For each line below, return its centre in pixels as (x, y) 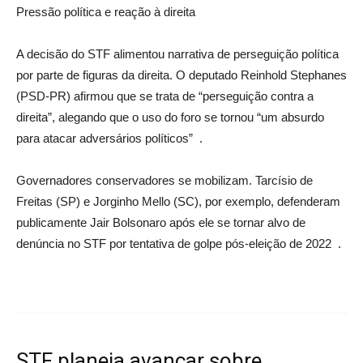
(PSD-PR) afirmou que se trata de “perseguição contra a (165, 96)
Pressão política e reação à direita (106, 11)
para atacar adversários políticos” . (109, 138)
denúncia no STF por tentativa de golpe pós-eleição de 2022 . (179, 243)
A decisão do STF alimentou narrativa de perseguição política (177, 53)
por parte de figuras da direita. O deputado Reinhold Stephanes (181, 75)
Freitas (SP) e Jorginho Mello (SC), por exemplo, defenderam (178, 201)
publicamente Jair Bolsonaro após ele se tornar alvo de (161, 222)
